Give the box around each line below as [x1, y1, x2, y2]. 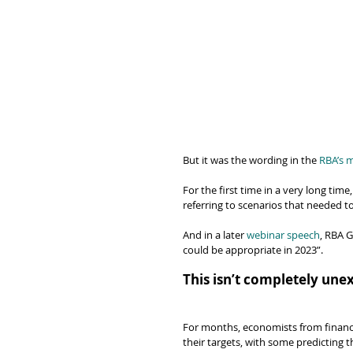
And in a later [183, 228, 247, 242]
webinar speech [247, 228, 320, 242]
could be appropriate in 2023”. [183, 243, 323, 257]
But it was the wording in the [183, 153, 319, 167]
